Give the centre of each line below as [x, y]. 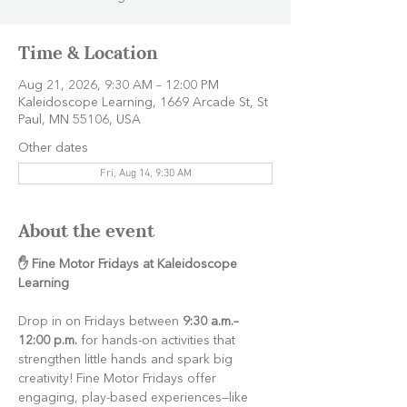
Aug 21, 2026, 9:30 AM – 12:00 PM [119, 86]
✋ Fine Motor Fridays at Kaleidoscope [129, 265]
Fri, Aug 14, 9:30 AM [145, 174]
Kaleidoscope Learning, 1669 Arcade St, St [143, 103]
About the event [86, 229]
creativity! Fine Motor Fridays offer [119, 379]
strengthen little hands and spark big [127, 360]
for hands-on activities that [158, 341]
